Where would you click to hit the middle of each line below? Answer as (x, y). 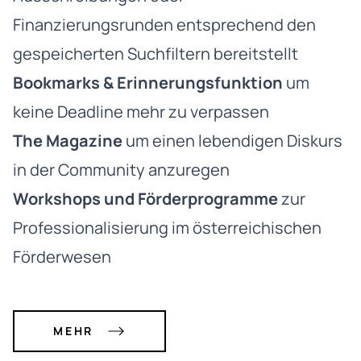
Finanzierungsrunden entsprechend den (164, 24)
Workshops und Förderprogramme (145, 198)
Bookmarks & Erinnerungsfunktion (148, 82)
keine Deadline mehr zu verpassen (141, 111)
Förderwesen (62, 256)
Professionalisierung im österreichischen (167, 227)
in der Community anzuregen (121, 169)
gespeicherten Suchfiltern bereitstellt (156, 53)
